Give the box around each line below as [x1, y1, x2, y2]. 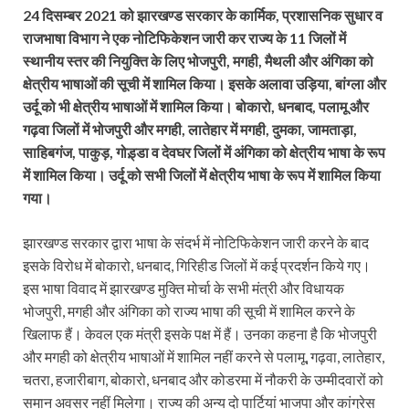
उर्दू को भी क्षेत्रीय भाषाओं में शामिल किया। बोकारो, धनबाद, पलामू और [23, 97, 369, 115]
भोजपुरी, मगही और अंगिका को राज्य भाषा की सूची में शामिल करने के [23, 301, 355, 320]
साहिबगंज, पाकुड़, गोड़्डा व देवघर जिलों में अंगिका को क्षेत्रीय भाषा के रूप [23, 142, 385, 161]
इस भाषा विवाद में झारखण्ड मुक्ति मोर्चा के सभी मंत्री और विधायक [23, 278, 344, 297]
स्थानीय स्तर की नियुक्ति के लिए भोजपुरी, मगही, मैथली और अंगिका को [23, 51, 373, 69]
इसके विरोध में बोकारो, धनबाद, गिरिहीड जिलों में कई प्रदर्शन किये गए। [23, 256, 371, 274]
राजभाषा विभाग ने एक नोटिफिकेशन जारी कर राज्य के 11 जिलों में [23, 28, 346, 47]
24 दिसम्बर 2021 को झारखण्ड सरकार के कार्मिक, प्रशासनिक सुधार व [23, 5, 383, 24]
